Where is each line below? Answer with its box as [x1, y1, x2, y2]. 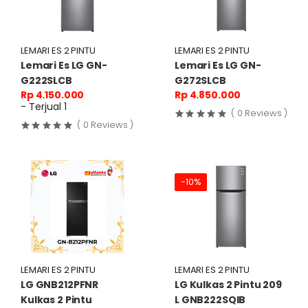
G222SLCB [21, 73, 72, 87]
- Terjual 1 [21, 99, 67, 113]
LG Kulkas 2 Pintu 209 [175, 277, 283, 291]
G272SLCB [175, 73, 226, 87]
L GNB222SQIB [175, 292, 246, 307]
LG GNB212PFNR [21, 277, 99, 291]
